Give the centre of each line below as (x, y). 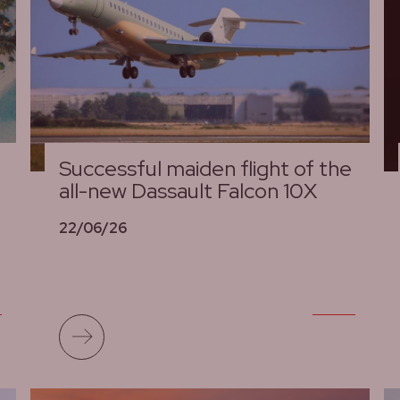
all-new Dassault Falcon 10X (188, 191)
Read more (142, 326)
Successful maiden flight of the (206, 169)
